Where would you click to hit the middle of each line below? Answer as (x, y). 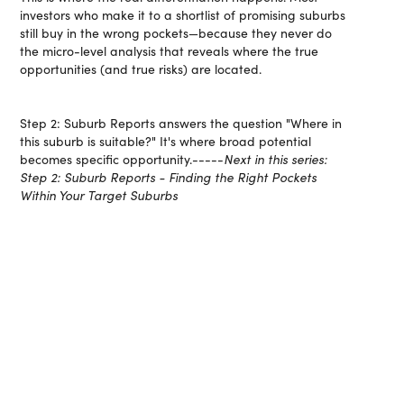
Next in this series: (276, 159)
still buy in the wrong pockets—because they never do (176, 33)
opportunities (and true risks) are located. (141, 69)
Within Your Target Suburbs (99, 195)
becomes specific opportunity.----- (122, 159)
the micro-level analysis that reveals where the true (170, 51)
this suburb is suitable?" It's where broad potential (166, 141)
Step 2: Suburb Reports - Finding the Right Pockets (169, 177)
